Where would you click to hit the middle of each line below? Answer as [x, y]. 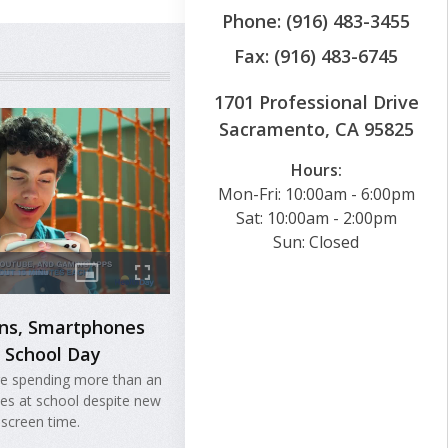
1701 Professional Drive [316, 101]
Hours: [316, 169]
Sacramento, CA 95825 [316, 128]
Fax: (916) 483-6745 [316, 55]
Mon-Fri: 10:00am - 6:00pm [316, 193]
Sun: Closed [316, 241]
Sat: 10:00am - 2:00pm [316, 217]
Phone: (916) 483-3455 [316, 20]
